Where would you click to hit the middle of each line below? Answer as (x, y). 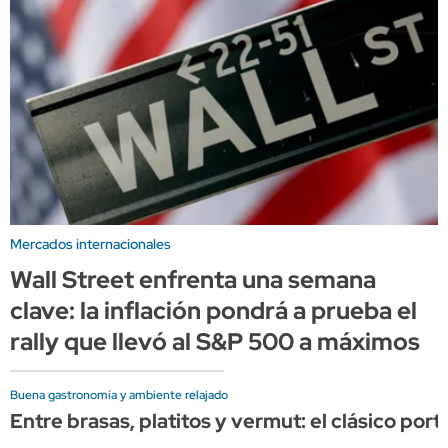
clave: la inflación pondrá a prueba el (213, 310)
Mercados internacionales (90, 243)
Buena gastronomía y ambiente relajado (119, 394)
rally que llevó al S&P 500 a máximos (215, 341)
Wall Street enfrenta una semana (193, 279)
